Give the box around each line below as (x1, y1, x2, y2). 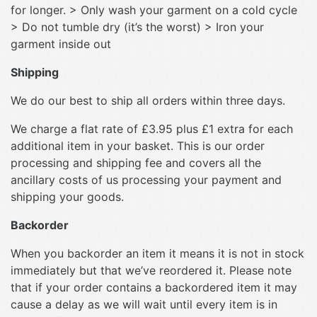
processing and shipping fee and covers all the (11, 155, 261, 170)
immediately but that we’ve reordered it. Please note (11, 263, 292, 277)
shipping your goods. (11, 189, 124, 204)
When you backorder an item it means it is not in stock (11, 246, 304, 260)
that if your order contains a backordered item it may (11, 279, 297, 294)
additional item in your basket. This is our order (11, 138, 265, 153)
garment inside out (11, 36, 111, 51)
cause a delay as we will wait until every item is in (11, 296, 277, 311)
